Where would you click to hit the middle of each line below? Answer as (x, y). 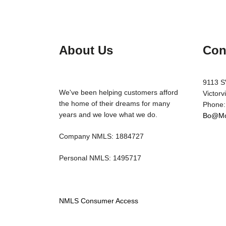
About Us (86, 50)
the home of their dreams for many (115, 104)
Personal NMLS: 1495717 (100, 158)
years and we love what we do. (108, 115)
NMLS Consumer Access (99, 201)
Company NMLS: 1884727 (101, 136)
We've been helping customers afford (119, 93)
